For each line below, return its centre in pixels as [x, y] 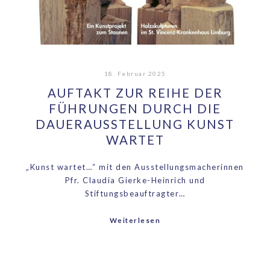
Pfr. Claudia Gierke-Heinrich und [135, 181]
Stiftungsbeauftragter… [135, 194]
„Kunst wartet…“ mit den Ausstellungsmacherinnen [135, 167]
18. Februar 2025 [135, 73]
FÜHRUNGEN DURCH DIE [135, 109]
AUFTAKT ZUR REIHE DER [135, 93]
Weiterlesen [135, 221]
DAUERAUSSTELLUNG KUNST [135, 124]
